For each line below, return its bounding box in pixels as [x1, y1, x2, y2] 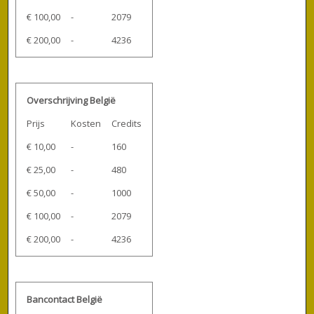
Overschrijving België [27, 93, 116, 107]
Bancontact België [27, 292, 103, 306]
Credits [111, 116, 142, 130]
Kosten [71, 116, 102, 130]
